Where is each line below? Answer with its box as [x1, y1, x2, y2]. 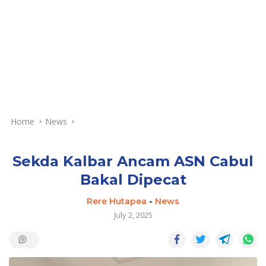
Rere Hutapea [87, 195, 147, 207]
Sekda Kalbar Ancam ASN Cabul [12, 152, 254, 170]
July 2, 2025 [113, 209, 153, 220]
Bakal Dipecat [80, 170, 186, 188]
